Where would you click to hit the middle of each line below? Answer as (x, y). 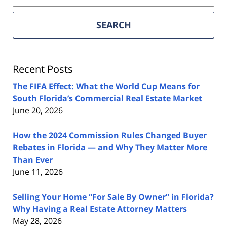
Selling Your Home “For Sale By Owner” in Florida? (113, 196)
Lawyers (29, 47)
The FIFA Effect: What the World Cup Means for (106, 86)
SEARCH (113, 25)
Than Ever (33, 159)
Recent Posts (43, 69)
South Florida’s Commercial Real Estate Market (107, 98)
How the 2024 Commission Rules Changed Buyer (110, 135)
